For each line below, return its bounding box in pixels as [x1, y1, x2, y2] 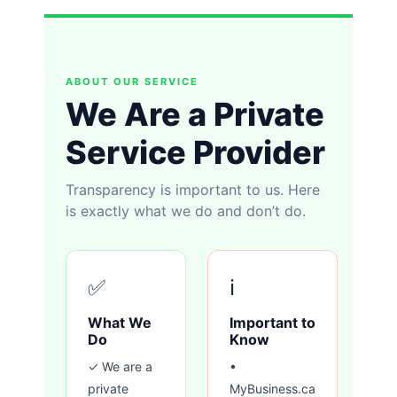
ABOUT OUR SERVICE [66, 75, 198, 89]
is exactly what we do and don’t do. [66, 202, 306, 221]
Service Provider [66, 133, 325, 173]
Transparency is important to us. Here [66, 181, 320, 199]
